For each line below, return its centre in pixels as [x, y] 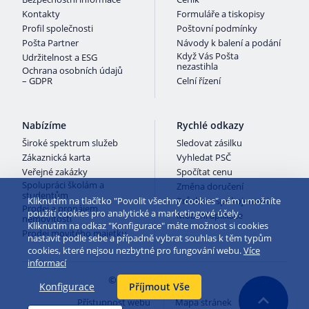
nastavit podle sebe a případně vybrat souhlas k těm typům [150, 238]
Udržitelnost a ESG [60, 57]
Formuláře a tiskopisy [221, 14]
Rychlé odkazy [210, 125]
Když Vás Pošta [208, 56]
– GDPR [37, 81]
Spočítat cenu [205, 172]
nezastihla [197, 66]
